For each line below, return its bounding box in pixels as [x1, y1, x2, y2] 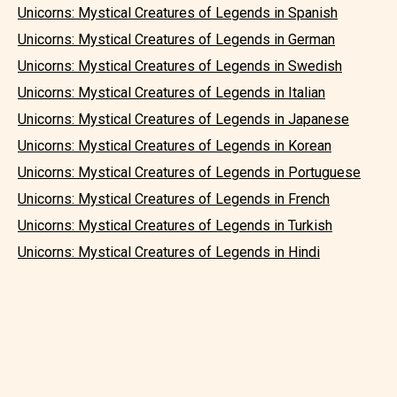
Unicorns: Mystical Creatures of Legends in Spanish [18, 4, 338, 21]
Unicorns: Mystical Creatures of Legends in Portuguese [18, 164, 361, 181]
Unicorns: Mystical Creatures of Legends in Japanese [18, 111, 349, 128]
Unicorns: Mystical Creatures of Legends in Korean [18, 137, 331, 154]
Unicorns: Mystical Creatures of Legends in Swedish [18, 58, 342, 74]
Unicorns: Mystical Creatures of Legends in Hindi [18, 244, 320, 261]
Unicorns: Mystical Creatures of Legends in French [18, 191, 330, 207]
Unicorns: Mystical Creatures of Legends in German [18, 31, 335, 48]
